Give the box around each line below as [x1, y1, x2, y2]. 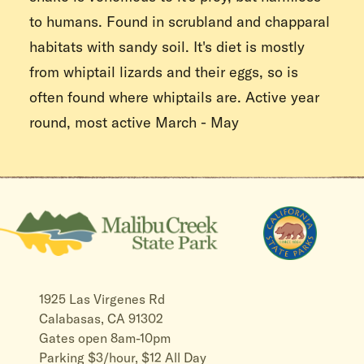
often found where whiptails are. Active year [29, 88, 319, 107]
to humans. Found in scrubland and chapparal [29, 12, 330, 32]
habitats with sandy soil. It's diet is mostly [29, 37, 305, 57]
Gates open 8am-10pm [39, 330, 171, 347]
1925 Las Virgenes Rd [39, 291, 165, 308]
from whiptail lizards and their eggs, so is [29, 63, 298, 82]
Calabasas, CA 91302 [39, 310, 163, 327]
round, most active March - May [29, 113, 239, 132]
